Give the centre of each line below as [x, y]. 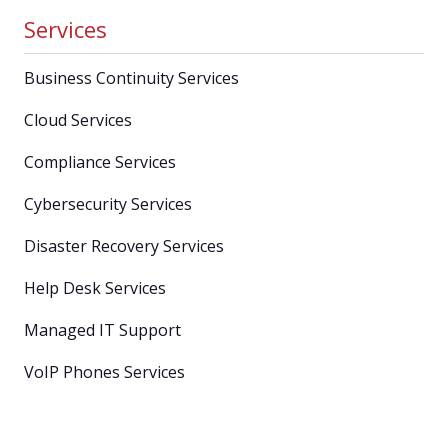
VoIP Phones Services [104, 371]
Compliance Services [100, 161]
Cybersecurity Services [108, 203]
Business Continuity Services [131, 77]
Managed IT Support [102, 329]
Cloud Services [78, 119]
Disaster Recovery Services [124, 245]
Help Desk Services [95, 287]
